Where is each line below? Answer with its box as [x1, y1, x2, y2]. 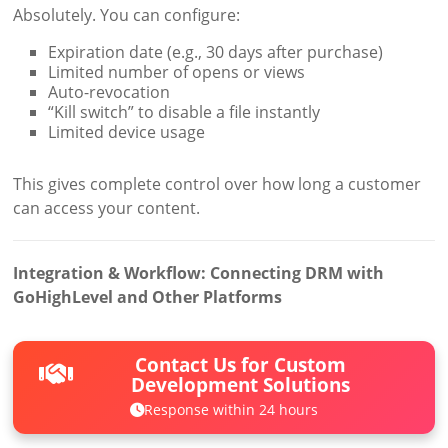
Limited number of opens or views [48, 60, 306, 83]
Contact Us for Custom [135, 350, 347, 378]
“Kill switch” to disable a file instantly [48, 100, 321, 123]
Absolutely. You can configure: [13, 3, 241, 26]
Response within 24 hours [143, 399, 318, 419]
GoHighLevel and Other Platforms [13, 285, 283, 308]
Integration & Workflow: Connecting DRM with [13, 261, 385, 284]
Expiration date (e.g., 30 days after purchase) [48, 40, 384, 63]
